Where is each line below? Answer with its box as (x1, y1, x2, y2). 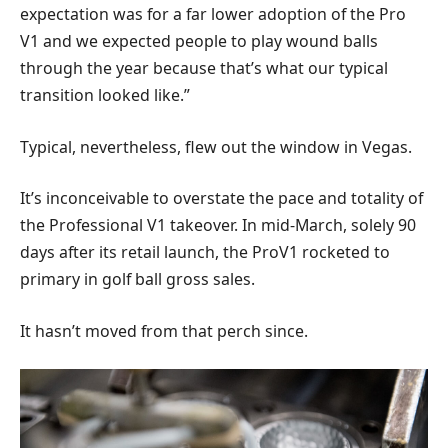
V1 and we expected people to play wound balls (20, 30, 378, 53)
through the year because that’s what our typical (20, 57, 388, 80)
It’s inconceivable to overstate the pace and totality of (20, 187, 423, 210)
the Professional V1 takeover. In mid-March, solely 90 (20, 214, 416, 237)
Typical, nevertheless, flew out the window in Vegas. (20, 135, 412, 158)
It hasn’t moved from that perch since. (20, 319, 308, 342)
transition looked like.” (20, 84, 190, 107)
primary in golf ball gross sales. (20, 268, 255, 291)
